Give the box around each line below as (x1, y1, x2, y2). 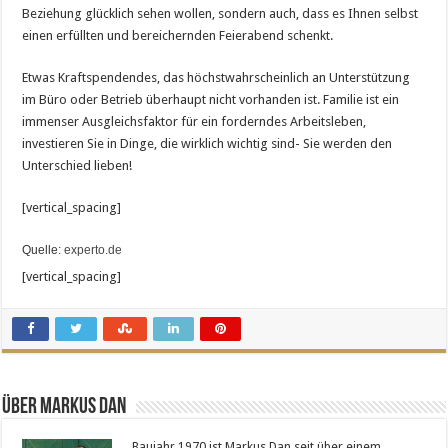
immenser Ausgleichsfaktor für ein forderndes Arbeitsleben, (22, 113, 367, 129)
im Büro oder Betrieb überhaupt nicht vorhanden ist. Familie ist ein (22, 91, 400, 107)
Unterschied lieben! (22, 157, 133, 173)
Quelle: (22, 242, 65, 257)
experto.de (64, 242, 123, 257)
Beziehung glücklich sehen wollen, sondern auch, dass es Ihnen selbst (22, 5, 419, 21)
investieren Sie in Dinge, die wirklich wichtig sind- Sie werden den (22, 135, 393, 151)
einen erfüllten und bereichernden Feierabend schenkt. (22, 27, 334, 43)
